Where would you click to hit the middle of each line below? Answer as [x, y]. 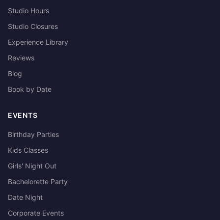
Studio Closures [33, 26]
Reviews [21, 58]
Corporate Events [36, 213]
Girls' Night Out [32, 166]
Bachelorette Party [38, 181]
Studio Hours [28, 11]
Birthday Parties [33, 134]
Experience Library [38, 42]
